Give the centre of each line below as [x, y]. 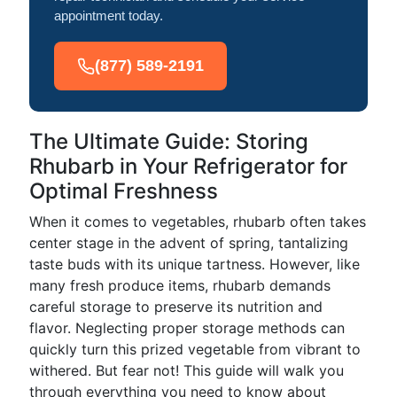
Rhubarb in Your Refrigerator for [188, 166]
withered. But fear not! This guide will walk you [187, 370]
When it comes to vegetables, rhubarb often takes [198, 222]
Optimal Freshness [124, 191]
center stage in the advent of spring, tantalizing [189, 243]
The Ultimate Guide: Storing [169, 141]
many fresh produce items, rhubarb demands [180, 285]
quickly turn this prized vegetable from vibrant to [195, 349]
